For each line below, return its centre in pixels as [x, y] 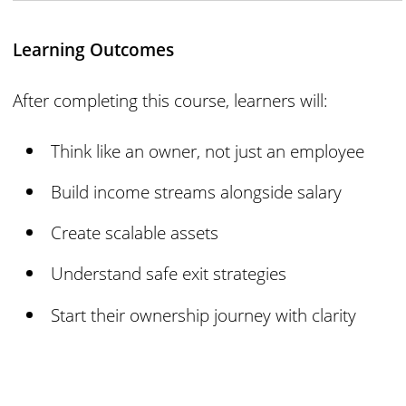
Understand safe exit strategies [169, 274]
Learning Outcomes [94, 49]
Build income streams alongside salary [197, 192]
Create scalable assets [135, 233]
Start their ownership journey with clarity [204, 314]
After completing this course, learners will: [171, 100]
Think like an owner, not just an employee [208, 150]
